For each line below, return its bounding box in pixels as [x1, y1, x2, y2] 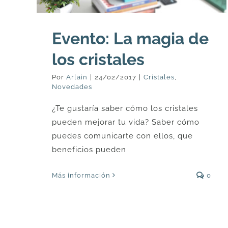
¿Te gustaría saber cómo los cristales [52, 103, 198, 113]
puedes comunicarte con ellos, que [52, 131, 193, 140]
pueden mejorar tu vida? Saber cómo [52, 117, 199, 127]
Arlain [66, 73, 88, 81]
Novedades [52, 82, 92, 91]
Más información [52, 171, 110, 179]
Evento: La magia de [52, 28, 209, 48]
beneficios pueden [52, 145, 126, 154]
